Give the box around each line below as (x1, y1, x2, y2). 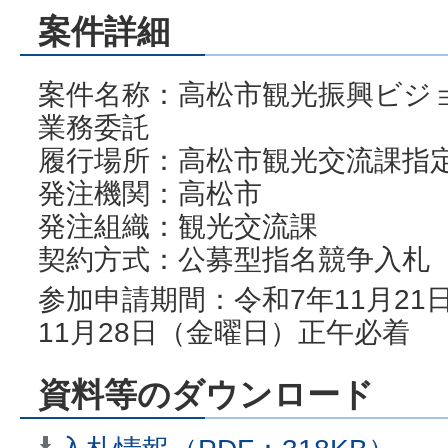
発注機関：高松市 (38, 176, 262, 209)
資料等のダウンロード (38, 376, 374, 414)
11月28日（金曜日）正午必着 (38, 316, 410, 349)
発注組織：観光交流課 (38, 209, 318, 242)
